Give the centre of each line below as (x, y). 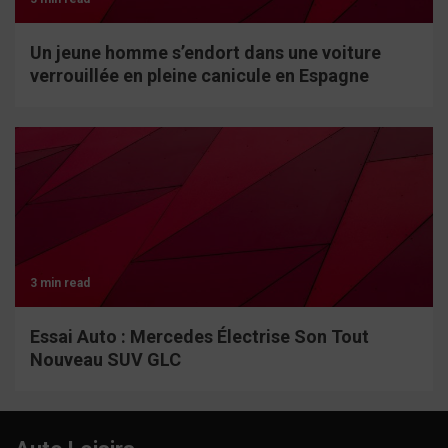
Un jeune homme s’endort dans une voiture (205, 53)
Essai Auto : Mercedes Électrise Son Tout (199, 337)
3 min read (60, 283)
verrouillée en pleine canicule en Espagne (199, 76)
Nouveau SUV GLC (105, 360)
